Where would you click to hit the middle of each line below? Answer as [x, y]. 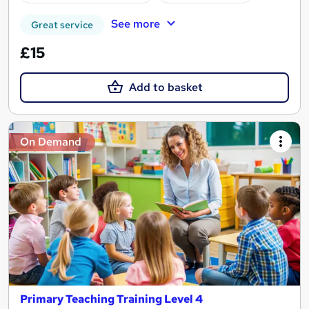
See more [135, 23]
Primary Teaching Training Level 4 [111, 299]
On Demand [51, 142]
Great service [62, 24]
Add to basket [166, 87]
